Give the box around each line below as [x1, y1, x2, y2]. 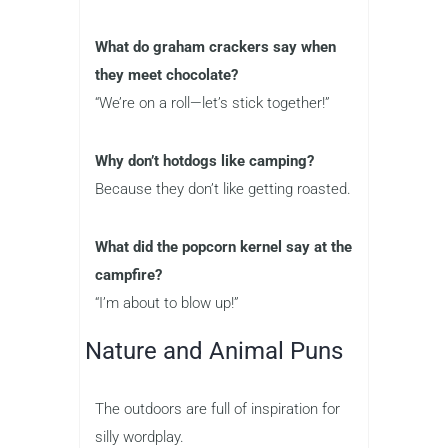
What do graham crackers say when [95, 38, 336, 57]
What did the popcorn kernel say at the [95, 238, 352, 257]
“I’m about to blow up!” [95, 294, 239, 313]
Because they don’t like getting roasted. [95, 180, 351, 199]
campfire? [95, 266, 162, 285]
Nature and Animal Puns [85, 337, 343, 366]
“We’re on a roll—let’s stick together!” [95, 94, 330, 113]
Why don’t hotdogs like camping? [95, 152, 314, 171]
